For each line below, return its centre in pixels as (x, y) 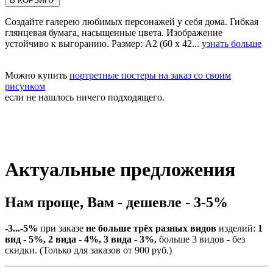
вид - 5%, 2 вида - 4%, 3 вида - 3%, (81, 239)
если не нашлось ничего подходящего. (85, 97)
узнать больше (232, 43)
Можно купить (37, 75)
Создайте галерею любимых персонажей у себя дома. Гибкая (132, 21)
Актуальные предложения (120, 170)
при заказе (62, 228)
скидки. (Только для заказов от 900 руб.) (88, 250)
